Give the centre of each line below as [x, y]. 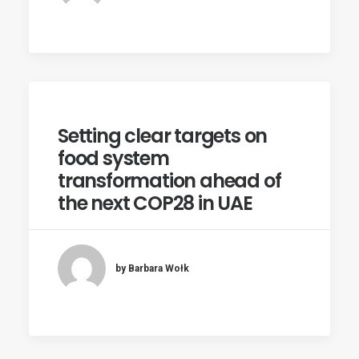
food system [113, 158]
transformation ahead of [169, 181]
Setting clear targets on [163, 136]
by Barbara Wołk [152, 268]
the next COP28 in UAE [155, 203]
